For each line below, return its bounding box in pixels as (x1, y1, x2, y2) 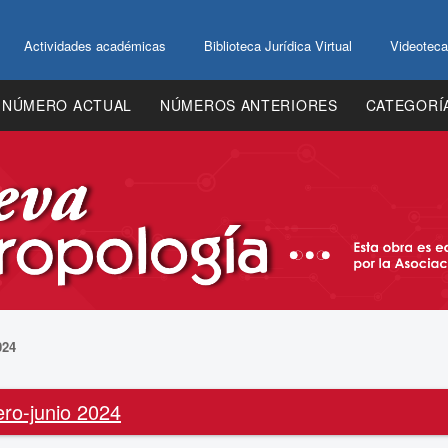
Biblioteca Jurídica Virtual (204, 36, 352, 55)
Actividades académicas (24, 36, 166, 55)
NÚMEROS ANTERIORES (160, 95, 338, 115)
